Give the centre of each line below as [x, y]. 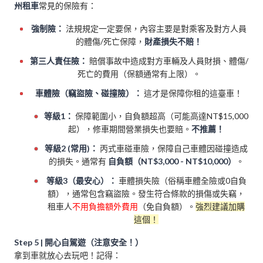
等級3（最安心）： [81, 181]
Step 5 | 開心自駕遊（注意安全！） [79, 242]
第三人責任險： [58, 60]
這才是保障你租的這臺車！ [193, 93]
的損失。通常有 [78, 161]
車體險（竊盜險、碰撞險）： [89, 93]
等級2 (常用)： [72, 148]
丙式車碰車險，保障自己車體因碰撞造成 [173, 148]
